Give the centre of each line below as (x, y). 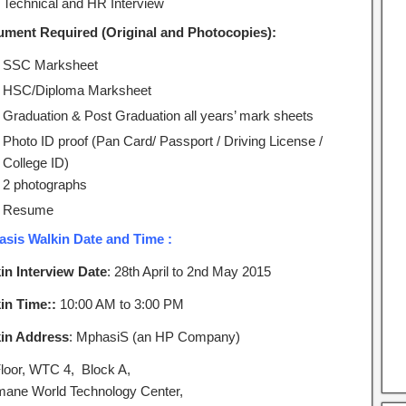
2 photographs (44, 184)
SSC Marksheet (50, 65)
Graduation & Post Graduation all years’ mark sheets (158, 116)
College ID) (35, 163)
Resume (28, 210)
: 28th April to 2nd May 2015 (188, 271)
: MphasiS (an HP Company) (154, 337)
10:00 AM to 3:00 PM (120, 304)
